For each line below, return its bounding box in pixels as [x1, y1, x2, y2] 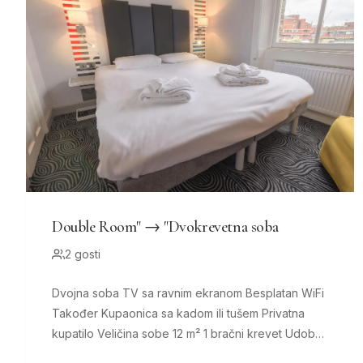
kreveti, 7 [52, 347, 103, 361]
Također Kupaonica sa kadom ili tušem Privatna [52, 306, 101, 321]
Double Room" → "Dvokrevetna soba [52, 217, 279, 237]
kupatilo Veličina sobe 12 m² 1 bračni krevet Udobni [52, 327, 97, 341]
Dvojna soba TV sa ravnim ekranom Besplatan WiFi [52, 286, 122, 301]
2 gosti [65, 247, 100, 262]
